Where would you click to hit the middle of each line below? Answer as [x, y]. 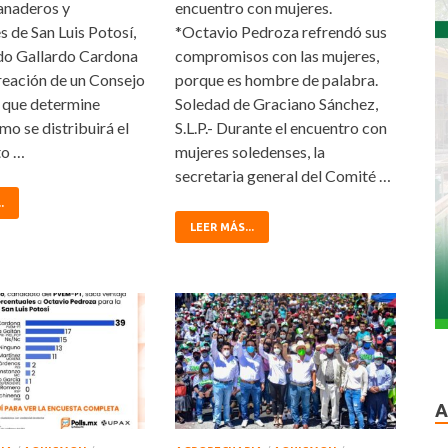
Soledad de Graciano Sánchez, [277, 104]
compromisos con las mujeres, [277, 56]
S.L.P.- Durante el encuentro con [281, 128]
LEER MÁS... [222, 227]
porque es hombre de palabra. [277, 80]
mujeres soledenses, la [250, 152]
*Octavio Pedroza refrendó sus [281, 32]
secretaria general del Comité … [283, 176]
